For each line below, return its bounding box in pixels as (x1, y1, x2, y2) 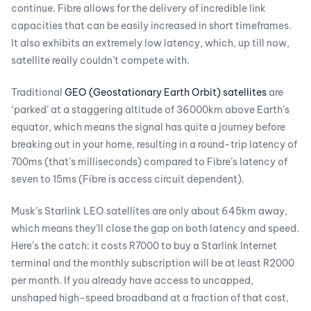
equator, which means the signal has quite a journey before (11, 121, 285, 133)
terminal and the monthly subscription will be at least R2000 (11, 257, 294, 269)
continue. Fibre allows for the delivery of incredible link (11, 2, 266, 15)
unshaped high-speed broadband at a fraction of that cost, (11, 292, 289, 304)
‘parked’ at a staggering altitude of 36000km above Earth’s (11, 103, 289, 116)
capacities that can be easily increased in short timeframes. (11, 19, 292, 32)
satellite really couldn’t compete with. (11, 54, 190, 67)
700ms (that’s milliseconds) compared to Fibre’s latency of (11, 155, 287, 168)
